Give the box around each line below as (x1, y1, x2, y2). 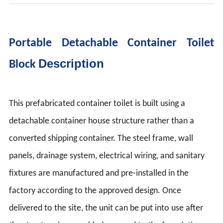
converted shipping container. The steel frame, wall (9, 133, 194, 143)
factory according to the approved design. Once (9, 186, 182, 196)
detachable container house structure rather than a (9, 116, 195, 126)
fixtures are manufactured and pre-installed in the (9, 168, 189, 178)
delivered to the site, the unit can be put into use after (9, 203, 204, 213)
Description (38, 56, 105, 70)
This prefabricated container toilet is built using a (9, 99, 186, 109)
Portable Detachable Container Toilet (9, 37, 214, 49)
